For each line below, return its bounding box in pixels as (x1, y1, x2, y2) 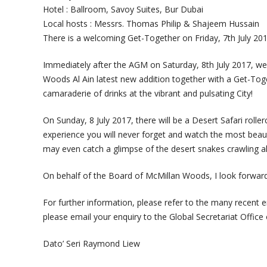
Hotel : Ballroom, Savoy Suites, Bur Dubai (43, 4, 203, 15)
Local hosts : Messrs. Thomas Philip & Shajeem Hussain (43, 18, 259, 29)
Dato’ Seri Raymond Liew (43, 238, 140, 249)
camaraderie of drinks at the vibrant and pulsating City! (43, 88, 253, 99)
